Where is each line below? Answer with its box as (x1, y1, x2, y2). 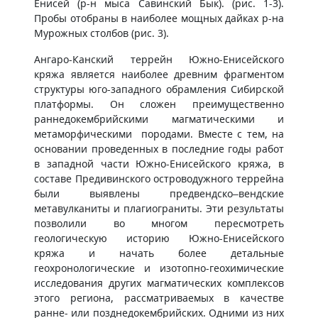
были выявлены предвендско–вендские (34, 187, 284, 200)
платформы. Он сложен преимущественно (34, 97, 284, 111)
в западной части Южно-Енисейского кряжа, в (34, 157, 284, 170)
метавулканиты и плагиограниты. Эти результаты (34, 202, 284, 215)
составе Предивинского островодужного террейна (34, 172, 284, 185)
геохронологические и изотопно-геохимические (34, 261, 284, 275)
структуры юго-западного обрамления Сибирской (34, 82, 284, 96)
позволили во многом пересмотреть (34, 216, 284, 230)
